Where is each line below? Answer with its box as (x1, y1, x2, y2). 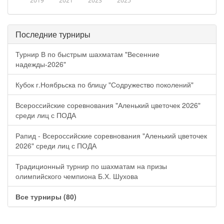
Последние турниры (15, 28, 90, 40)
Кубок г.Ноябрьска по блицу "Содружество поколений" (15, 79, 193, 89)
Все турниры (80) (15, 191, 76, 201)
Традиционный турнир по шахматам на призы (15, 161, 167, 171)
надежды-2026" (15, 59, 66, 69)
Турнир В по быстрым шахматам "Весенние (15, 49, 159, 59)
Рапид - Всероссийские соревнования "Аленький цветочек (15, 130, 207, 140)
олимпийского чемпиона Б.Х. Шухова (15, 171, 138, 181)
